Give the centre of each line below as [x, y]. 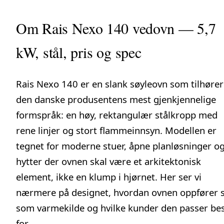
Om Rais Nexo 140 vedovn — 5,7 [116, 28]
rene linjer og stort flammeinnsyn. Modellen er [116, 130]
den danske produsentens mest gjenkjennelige [116, 99]
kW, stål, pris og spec [79, 52]
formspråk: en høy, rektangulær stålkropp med [117, 114]
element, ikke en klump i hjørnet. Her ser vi [109, 176]
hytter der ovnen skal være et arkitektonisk [108, 161]
